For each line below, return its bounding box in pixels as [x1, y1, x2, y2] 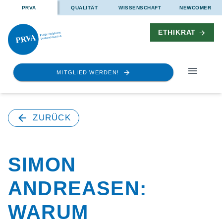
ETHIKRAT [158, 28, 198, 36]
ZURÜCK [33, 112, 71, 122]
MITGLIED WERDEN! [56, 69, 119, 75]
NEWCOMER [179, 5, 211, 10]
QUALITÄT [71, 5, 98, 10]
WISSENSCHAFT [118, 5, 161, 10]
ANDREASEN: [8, 177, 147, 199]
